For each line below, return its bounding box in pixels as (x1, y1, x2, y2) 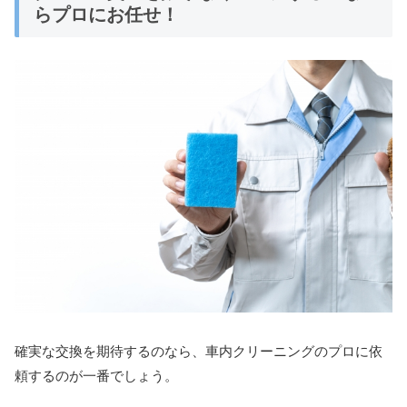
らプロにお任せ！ (34, 5, 179, 25)
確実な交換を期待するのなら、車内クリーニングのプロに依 (15, 342, 382, 359)
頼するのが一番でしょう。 (15, 367, 178, 383)
